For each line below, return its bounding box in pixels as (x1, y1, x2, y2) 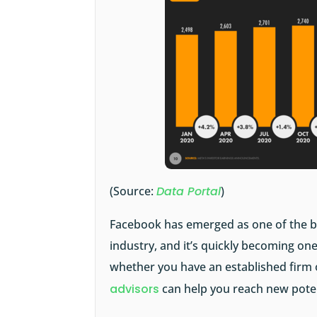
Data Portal (156, 183, 221, 200)
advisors (110, 281, 160, 298)
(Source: (110, 183, 157, 200)
